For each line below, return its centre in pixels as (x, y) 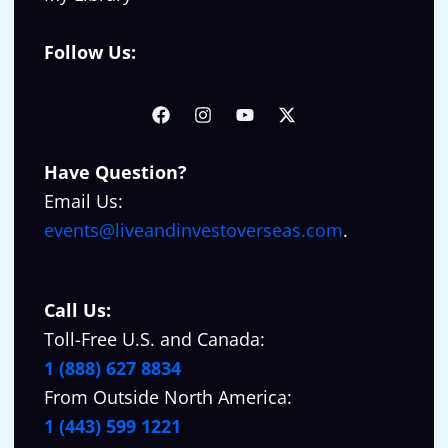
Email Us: (83, 201)
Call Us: (77, 310)
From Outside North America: (168, 397)
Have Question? (115, 172)
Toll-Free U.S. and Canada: (154, 339)
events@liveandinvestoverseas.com (193, 230)
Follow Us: (90, 52)
